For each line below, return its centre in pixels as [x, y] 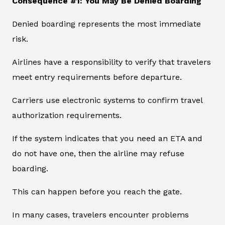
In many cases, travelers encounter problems [100, 215]
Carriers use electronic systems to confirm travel [107, 100]
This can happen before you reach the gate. [97, 192]
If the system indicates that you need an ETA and [107, 139]
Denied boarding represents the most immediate [106, 24]
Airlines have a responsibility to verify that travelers [111, 62]
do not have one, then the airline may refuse [98, 154]
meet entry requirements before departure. [97, 77]
